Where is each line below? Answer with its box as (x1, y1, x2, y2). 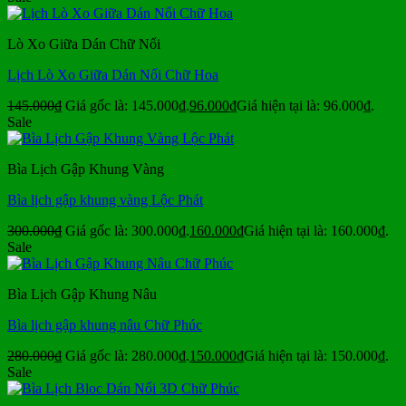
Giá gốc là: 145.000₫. (65, 98, 189, 114)
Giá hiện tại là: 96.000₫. (237, 98, 374, 114)
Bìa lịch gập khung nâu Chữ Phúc (7, 317, 202, 333)
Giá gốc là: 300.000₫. (65, 223, 189, 239)
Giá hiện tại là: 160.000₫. (244, 223, 389, 239)
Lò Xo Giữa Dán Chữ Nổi (7, 36, 160, 53)
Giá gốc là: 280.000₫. (65, 348, 189, 364)
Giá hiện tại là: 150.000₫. (244, 348, 389, 364)
